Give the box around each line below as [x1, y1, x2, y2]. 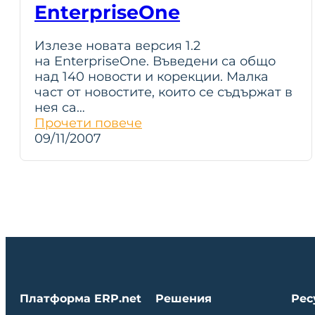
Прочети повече [34, 115, 142, 131]
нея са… [34, 100, 85, 115]
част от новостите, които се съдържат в [34, 84, 292, 100]
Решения [155, 292, 212, 306]
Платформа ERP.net [20, 292, 141, 306]
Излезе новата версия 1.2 [34, 38, 200, 53]
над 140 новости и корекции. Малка [34, 69, 269, 84]
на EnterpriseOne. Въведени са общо [34, 53, 276, 69]
